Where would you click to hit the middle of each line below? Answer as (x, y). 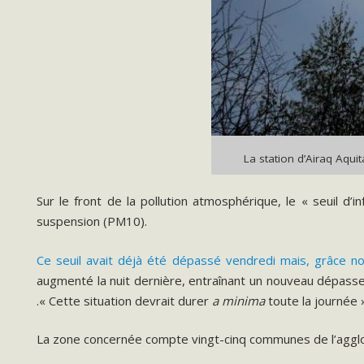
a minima (240, 300)
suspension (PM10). (92, 221)
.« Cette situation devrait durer (124, 300)
